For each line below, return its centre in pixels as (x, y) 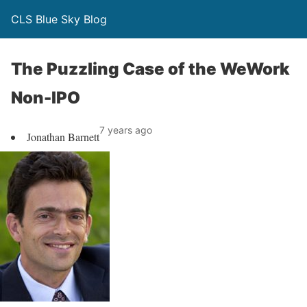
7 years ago (126, 130)
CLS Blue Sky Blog (59, 19)
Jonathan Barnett (63, 137)
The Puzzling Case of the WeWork (150, 69)
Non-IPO (46, 98)
